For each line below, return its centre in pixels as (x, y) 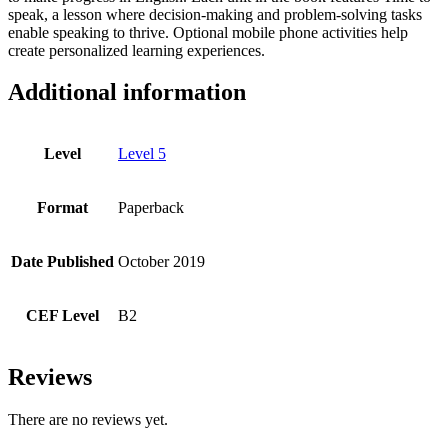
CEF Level (62, 316)
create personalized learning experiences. (136, 50)
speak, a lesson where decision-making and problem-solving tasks (215, 14)
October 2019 (161, 262)
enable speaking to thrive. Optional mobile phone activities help (208, 32)
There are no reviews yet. (88, 420)
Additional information (127, 92)
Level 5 (142, 154)
